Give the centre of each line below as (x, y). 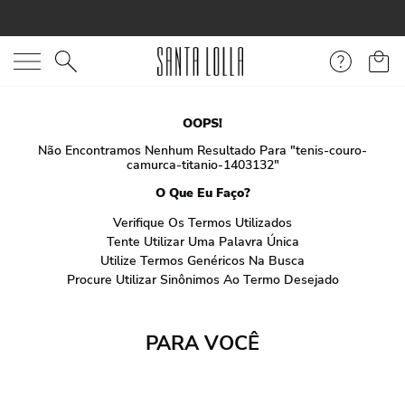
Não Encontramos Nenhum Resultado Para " (167, 151)
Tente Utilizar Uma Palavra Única (202, 242)
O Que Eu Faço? (202, 193)
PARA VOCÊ (202, 344)
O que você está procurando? (110, 60)
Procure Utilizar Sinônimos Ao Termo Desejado (202, 280)
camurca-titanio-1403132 (200, 165)
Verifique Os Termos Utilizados (202, 223)
